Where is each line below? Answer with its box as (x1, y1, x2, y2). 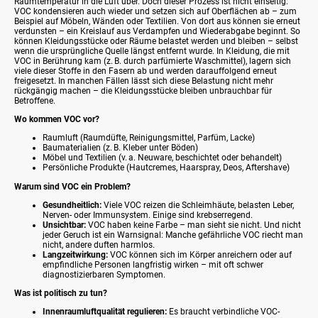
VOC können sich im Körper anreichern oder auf (108, 249, 292, 260)
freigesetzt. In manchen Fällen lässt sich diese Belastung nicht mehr (14, 75, 273, 86)
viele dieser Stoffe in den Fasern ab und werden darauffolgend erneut (14, 65, 277, 76)
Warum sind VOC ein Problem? (14, 181, 131, 192)
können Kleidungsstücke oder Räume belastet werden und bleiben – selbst (14, 35, 298, 46)
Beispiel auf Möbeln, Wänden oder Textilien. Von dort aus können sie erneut (14, 16, 300, 26)
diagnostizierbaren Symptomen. (43, 269, 165, 280)
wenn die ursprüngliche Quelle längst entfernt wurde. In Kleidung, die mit (14, 45, 290, 56)
